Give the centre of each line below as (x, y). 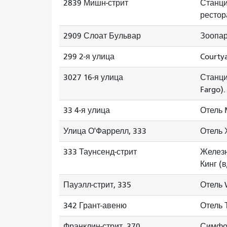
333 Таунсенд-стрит (100, 152)
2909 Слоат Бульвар (102, 36)
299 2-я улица (89, 57)
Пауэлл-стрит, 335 (97, 185)
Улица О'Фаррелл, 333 (105, 131)
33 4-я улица (87, 110)
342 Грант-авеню (95, 206)
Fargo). (213, 90)
